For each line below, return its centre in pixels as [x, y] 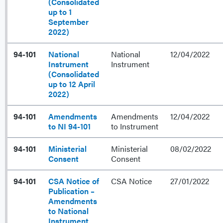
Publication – [71, 191]
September [68, 22]
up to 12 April [72, 84]
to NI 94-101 [69, 126]
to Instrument [135, 126]
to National [68, 211]
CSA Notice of [74, 181]
